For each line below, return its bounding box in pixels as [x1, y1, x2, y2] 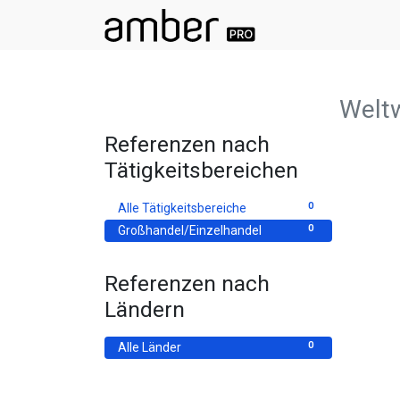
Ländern [104, 296, 185, 322]
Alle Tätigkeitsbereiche [118, 201, 246, 215]
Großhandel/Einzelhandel [118, 223, 262, 237]
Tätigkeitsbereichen [104, 157, 298, 183]
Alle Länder [118, 340, 181, 354]
